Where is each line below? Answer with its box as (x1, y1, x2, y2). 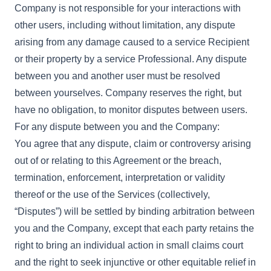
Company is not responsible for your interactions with (15, 3, 241, 13)
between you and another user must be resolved (15, 71, 220, 81)
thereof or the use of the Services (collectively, (15, 189, 210, 200)
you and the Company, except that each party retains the (15, 223, 254, 233)
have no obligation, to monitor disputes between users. (15, 105, 247, 115)
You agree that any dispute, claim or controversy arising (15, 139, 251, 149)
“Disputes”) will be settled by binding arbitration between (15, 206, 255, 217)
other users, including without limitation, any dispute (15, 20, 235, 30)
